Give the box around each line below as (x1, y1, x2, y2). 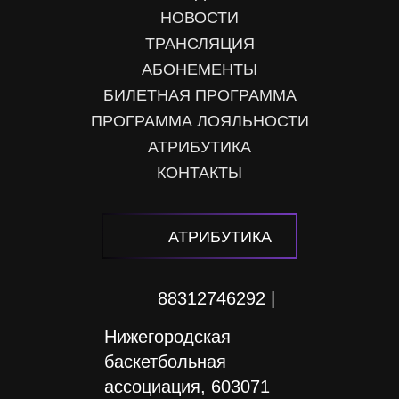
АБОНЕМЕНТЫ (142, 61, 257, 78)
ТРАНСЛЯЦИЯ (144, 35, 255, 53)
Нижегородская (104, 327, 231, 346)
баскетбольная (104, 352, 226, 371)
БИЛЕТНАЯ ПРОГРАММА (102, 86, 297, 104)
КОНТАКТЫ (157, 164, 242, 182)
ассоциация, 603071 (104, 377, 270, 396)
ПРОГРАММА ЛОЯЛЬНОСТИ (90, 112, 309, 130)
